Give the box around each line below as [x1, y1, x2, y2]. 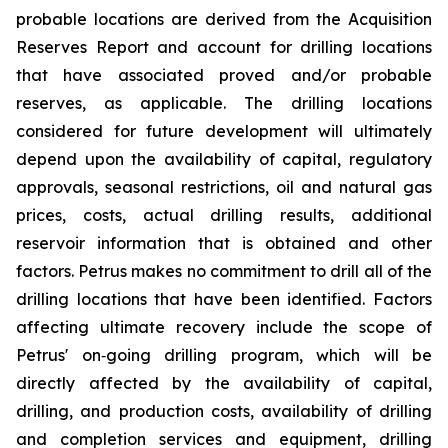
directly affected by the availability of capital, [16, 373, 432, 393]
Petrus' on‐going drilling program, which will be [16, 345, 432, 365]
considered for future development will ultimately [16, 121, 432, 141]
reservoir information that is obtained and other [16, 233, 432, 253]
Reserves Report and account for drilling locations [16, 37, 432, 57]
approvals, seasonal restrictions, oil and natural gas [16, 177, 432, 197]
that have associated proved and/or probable [16, 65, 432, 85]
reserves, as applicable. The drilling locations [16, 93, 432, 113]
